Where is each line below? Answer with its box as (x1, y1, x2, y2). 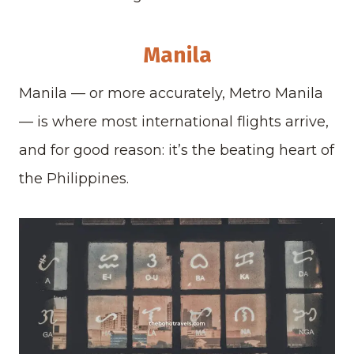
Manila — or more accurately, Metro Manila (19, 85, 323, 103)
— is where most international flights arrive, (19, 113, 329, 131)
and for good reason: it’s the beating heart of (19, 141, 334, 160)
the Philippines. (19, 170, 129, 188)
